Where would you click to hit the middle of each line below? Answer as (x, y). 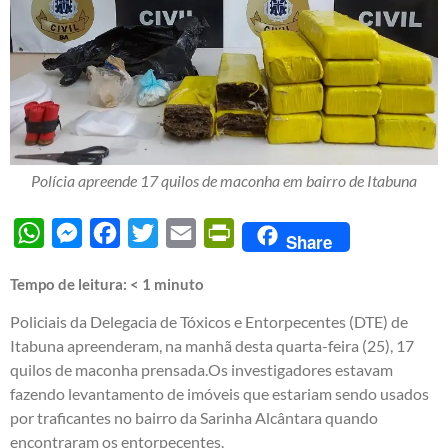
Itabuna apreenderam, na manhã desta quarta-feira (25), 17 (212, 345)
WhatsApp (81, 232)
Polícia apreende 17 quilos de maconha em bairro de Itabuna (224, 180)
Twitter (183, 232)
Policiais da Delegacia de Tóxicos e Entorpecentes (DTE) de (209, 321)
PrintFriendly (280, 232)
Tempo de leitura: (70, 283)
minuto (179, 283)
